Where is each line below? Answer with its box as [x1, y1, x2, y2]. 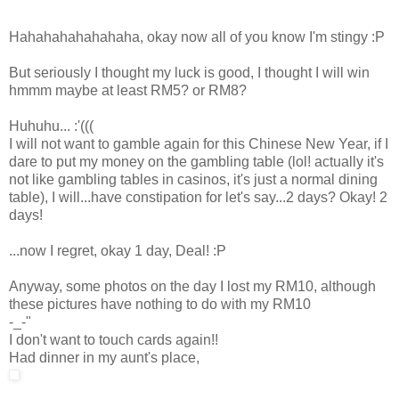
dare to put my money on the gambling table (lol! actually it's [9, 153, 384, 169]
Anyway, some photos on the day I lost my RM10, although [9, 278, 376, 294]
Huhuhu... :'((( [9, 118, 94, 134]
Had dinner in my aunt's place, [9, 349, 199, 365]
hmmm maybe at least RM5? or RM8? [9, 82, 247, 98]
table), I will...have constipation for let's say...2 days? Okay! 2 [9, 189, 387, 205]
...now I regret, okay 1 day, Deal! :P [9, 242, 226, 258]
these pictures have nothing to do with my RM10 [9, 296, 311, 312]
